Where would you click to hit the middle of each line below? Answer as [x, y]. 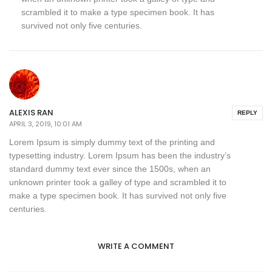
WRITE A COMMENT [136, 246]
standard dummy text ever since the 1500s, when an [110, 169]
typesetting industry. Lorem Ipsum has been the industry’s [120, 156]
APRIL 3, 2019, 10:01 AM [46, 124]
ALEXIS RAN [31, 113]
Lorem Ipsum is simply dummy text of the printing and [112, 142]
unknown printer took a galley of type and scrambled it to [118, 182]
